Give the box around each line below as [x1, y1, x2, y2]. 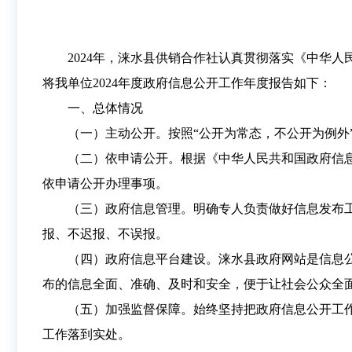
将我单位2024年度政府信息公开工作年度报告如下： [42, 76, 332, 90]
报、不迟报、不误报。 [42, 227, 168, 240]
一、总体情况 [68, 101, 143, 115]
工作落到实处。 [42, 328, 130, 341]
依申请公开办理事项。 [42, 177, 168, 190]
